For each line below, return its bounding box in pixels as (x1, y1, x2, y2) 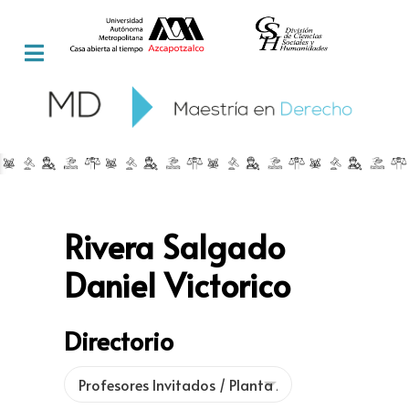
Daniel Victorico (64, 262, 290, 308)
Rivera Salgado (64, 224, 285, 269)
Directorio (64, 323, 173, 359)
